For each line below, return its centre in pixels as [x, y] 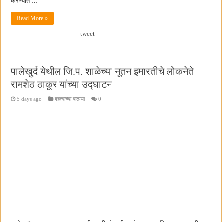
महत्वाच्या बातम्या [70, 98]
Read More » [32, 18]
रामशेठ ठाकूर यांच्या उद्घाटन [62, 84]
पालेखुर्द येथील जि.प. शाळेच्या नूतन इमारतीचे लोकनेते [103, 71]
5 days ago [29, 98]
